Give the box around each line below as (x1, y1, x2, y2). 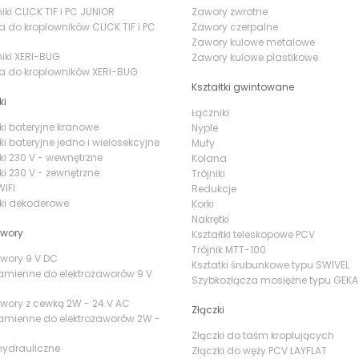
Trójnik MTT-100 (192, 243, 266, 256)
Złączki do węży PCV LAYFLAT (192, 344, 327, 357)
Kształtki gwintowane (192, 80, 294, 94)
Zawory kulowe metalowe (192, 35, 315, 49)
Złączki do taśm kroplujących (192, 329, 334, 342)
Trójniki (192, 167, 225, 180)
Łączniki (192, 106, 229, 119)
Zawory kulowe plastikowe (192, 50, 318, 64)
